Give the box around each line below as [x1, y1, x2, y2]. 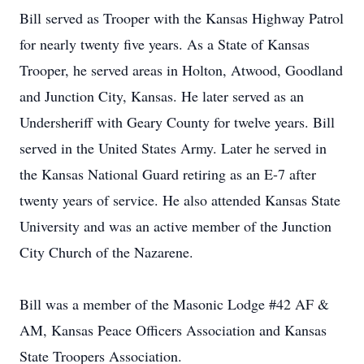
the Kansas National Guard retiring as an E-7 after [19, 164, 316, 184]
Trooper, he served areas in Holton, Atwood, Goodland [19, 60, 343, 80]
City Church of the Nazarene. [19, 242, 193, 262]
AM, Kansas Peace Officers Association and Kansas [19, 320, 327, 340]
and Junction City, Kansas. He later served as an [19, 86, 304, 106]
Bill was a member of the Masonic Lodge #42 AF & [19, 294, 329, 314]
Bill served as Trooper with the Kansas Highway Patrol [19, 8, 344, 28]
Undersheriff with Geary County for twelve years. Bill [19, 112, 335, 132]
